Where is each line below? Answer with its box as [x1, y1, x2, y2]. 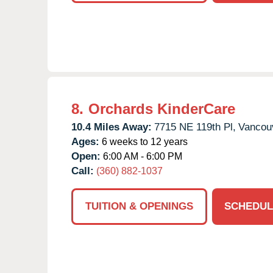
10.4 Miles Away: [71, 121, 152, 133]
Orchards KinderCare [88, 100, 235, 117]
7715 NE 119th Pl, [154, 121, 236, 133]
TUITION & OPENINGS [85, 200, 193, 212]
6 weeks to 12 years [99, 136, 188, 147]
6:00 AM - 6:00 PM [101, 151, 182, 161]
